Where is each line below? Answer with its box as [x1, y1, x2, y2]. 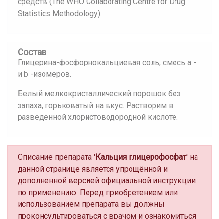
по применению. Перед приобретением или [18, 188, 178, 197]
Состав [18, 47, 46, 57]
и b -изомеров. [18, 69, 71, 79]
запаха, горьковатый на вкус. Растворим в [18, 101, 174, 110]
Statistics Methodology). [18, 9, 102, 18]
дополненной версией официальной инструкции [18, 176, 196, 185]
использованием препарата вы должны [18, 199, 165, 209]
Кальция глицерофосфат [95, 153, 186, 162]
